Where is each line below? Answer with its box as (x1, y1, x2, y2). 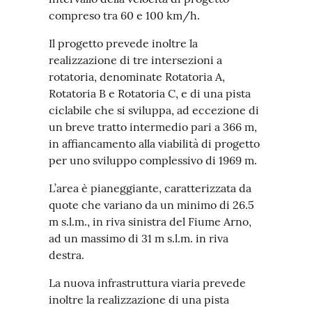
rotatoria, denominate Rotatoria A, (49, 70, 225, 84)
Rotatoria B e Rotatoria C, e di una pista (49, 86, 251, 100)
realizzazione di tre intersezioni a (49, 53, 222, 67)
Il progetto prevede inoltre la (49, 36, 198, 50)
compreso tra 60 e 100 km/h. (49, 8, 200, 22)
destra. (49, 248, 84, 262)
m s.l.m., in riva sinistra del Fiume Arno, (49, 214, 251, 228)
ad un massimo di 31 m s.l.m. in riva (49, 231, 228, 245)
